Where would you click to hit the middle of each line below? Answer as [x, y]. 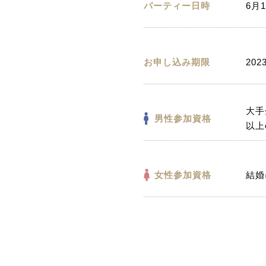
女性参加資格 [183, 175]
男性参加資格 [183, 118]
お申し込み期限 [177, 62]
